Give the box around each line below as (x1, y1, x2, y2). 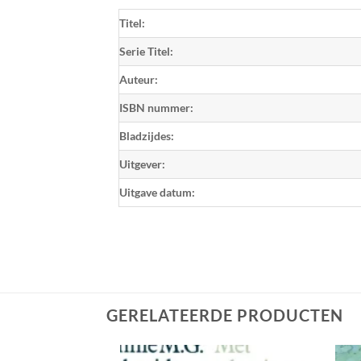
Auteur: (119, 72, 158, 86)
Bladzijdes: (119, 128, 174, 143)
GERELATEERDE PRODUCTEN (106, 305, 343, 325)
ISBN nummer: (119, 100, 193, 114)
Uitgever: (119, 156, 165, 171)
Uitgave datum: (119, 185, 195, 199)
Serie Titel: (119, 44, 173, 58)
